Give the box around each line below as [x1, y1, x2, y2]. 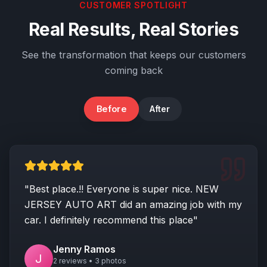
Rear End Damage [180, 110, 243, 119]
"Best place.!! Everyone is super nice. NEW [24, 183, 219, 195]
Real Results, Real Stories [28, 18, 239, 40]
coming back [104, 64, 163, 76]
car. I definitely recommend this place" [24, 214, 198, 226]
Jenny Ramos [53, 243, 116, 255]
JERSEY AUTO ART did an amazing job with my [24, 198, 242, 210]
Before [96, 103, 127, 114]
